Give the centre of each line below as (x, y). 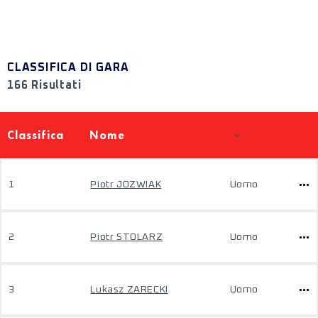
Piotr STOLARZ (127, 237)
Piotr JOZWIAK (126, 185)
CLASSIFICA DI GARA (68, 67)
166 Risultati (44, 85)
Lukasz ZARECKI (129, 290)
